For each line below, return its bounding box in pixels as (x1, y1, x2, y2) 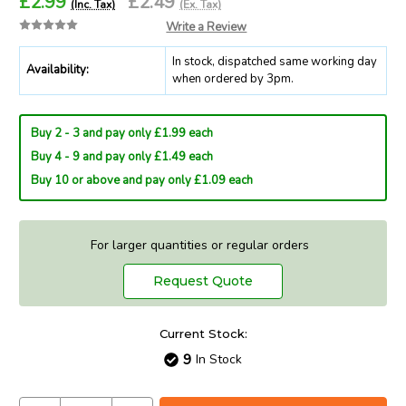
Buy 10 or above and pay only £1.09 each (30, 172, 253, 188)
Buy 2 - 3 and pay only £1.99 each (30, 125, 213, 141)
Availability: (26, 62, 89, 78)
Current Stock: (159, 326, 247, 342)
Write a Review (166, 19, 247, 35)
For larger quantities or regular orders (90, 236, 316, 254)
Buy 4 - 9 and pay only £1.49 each (30, 149, 213, 165)
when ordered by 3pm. (172, 70, 295, 87)
